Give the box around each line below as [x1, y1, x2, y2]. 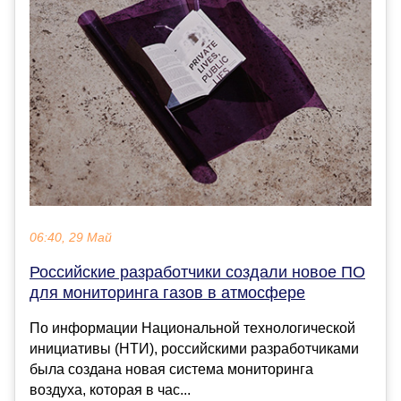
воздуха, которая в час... [30, 382, 191, 398]
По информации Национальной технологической [30, 320, 355, 337]
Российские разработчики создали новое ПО [30, 263, 365, 282]
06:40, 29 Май [30, 231, 112, 245]
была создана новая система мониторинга [30, 362, 313, 378]
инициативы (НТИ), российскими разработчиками [30, 341, 359, 357]
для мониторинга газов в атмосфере [30, 284, 305, 303]
